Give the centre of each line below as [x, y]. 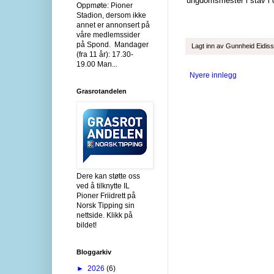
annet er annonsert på [113, 25]
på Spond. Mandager [113, 44]
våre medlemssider [108, 35]
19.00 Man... [97, 64]
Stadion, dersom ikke [111, 15]
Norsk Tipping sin [106, 205]
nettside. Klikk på [105, 215]
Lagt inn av [209, 46]
